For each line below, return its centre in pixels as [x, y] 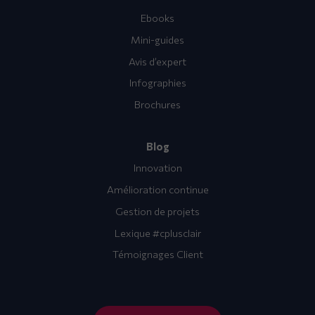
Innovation [157, 168]
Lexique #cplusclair [157, 232]
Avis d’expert [157, 61]
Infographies [157, 83]
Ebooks [157, 18]
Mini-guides [157, 39]
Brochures [157, 104]
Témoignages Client [157, 254]
